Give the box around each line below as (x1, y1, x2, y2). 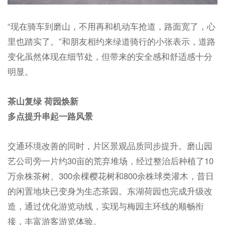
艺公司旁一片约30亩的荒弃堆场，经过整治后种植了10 (7, 155, 213, 167)
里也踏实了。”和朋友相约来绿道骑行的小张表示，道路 (7, 35, 215, 48)
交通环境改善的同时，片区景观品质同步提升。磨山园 (7, 140, 212, 152)
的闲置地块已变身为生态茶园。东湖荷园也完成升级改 (7, 185, 212, 197)
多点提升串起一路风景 (7, 110, 93, 123)
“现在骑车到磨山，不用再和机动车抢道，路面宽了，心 (7, 20, 215, 33)
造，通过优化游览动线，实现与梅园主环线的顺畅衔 (7, 200, 204, 212)
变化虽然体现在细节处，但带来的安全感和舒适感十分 (7, 50, 212, 63)
